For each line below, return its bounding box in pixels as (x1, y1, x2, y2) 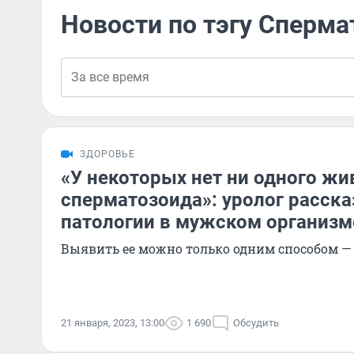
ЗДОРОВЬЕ (80, 149, 135, 160)
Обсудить (233, 317, 279, 329)
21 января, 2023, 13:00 (61, 317, 164, 329)
